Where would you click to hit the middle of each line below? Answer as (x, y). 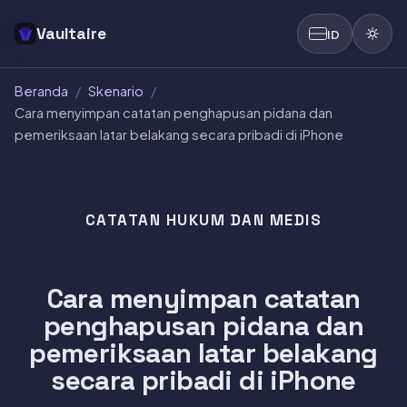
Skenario (116, 91)
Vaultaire (71, 33)
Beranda (41, 91)
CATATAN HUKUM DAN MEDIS (203, 219)
